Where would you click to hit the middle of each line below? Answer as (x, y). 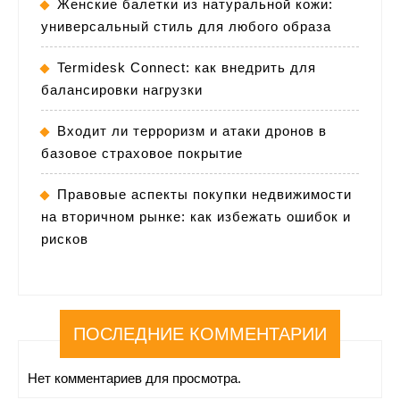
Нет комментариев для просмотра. (134, 378)
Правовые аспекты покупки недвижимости (204, 194)
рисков (65, 238)
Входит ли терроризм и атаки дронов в (192, 130)
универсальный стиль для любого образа (186, 26)
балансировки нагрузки (122, 89)
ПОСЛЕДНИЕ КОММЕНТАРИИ (200, 333)
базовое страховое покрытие (142, 153)
